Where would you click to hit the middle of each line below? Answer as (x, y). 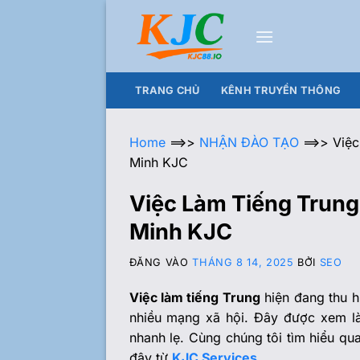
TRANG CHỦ (168, 90)
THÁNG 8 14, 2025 (243, 263)
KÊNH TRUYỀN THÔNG (281, 90)
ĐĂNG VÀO (161, 263)
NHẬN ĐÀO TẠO (249, 142)
